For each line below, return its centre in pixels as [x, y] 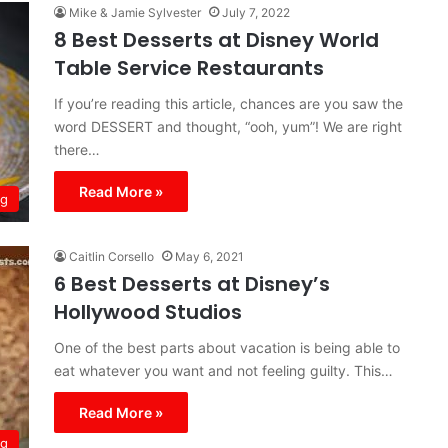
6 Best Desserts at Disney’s [192, 284]
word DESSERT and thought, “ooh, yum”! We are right [228, 126]
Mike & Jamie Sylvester [135, 12]
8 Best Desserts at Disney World [216, 40]
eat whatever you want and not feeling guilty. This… [223, 370]
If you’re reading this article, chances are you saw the [228, 103]
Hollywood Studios [148, 312]
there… [77, 149]
